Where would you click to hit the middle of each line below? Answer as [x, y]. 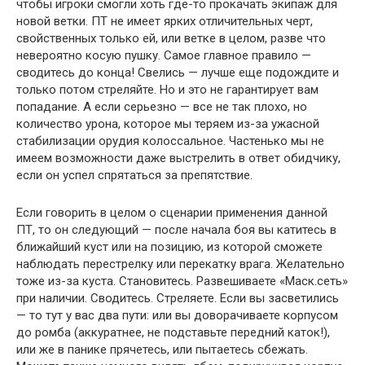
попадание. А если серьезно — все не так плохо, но [162, 106]
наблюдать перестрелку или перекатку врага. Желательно [180, 264]
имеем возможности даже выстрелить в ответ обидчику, [178, 158]
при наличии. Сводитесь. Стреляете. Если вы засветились [178, 298]
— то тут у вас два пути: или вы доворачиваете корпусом [177, 315]
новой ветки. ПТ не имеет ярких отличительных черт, [165, 21]
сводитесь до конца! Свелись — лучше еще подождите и [178, 72]
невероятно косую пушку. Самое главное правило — [164, 55]
